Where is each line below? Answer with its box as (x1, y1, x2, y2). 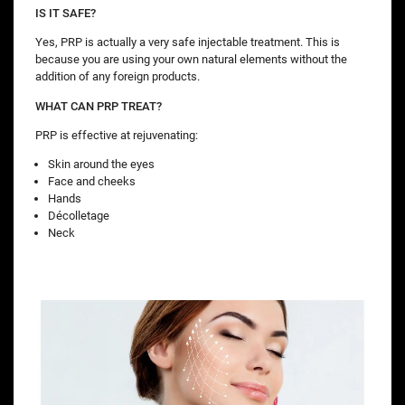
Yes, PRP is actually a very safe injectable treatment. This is (35, 35, 340, 50)
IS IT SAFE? (35, 6, 96, 21)
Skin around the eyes (48, 156, 155, 171)
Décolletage (48, 208, 109, 222)
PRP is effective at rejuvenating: (35, 127, 198, 142)
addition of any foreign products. (35, 70, 200, 84)
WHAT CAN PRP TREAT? (35, 99, 162, 113)
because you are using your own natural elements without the (35, 52, 347, 67)
